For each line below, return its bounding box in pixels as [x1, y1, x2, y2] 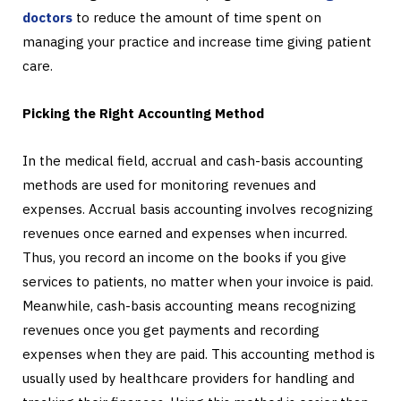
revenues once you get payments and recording [22, 321, 320, 339]
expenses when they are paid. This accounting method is [22, 346, 375, 363]
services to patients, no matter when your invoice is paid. [22, 273, 377, 291]
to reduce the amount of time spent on [73, 9, 321, 27]
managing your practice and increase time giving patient [22, 33, 371, 51]
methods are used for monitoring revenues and [22, 176, 316, 194]
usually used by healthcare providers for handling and [22, 370, 354, 388]
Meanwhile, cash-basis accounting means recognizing [22, 297, 356, 315]
